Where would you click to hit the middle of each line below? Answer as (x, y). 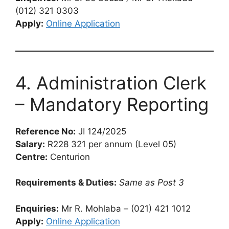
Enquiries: (37, 208)
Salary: (30, 144)
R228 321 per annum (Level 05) (111, 144)
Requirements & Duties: (66, 183)
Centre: (31, 157)
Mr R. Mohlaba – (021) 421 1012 (125, 208)
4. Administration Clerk (111, 83)
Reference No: (45, 131)
